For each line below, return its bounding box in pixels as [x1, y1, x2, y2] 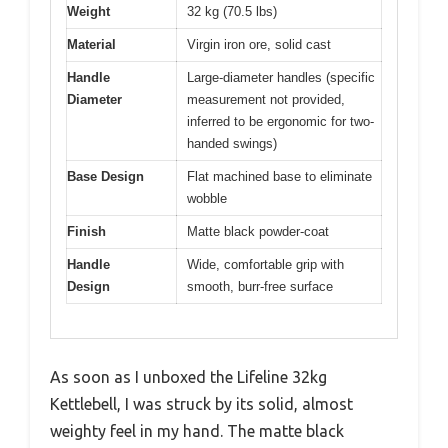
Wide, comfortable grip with [187, 256, 344, 272]
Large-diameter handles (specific [187, 69, 375, 85]
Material [67, 36, 116, 52]
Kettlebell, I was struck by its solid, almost [50, 395, 353, 414]
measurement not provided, [187, 91, 345, 107]
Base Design [67, 168, 144, 184]
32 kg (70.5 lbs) [187, 3, 277, 19]
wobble [187, 190, 227, 206]
